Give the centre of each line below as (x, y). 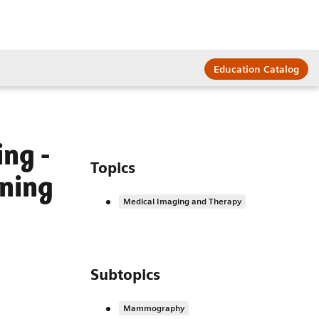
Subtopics (125, 275)
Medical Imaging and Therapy (182, 202)
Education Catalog (257, 69)
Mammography (154, 308)
